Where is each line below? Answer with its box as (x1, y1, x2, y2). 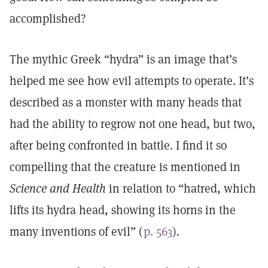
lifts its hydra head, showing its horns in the (10, 202, 236, 218)
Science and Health (10, 181, 106, 196)
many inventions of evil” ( (10, 224, 144, 239)
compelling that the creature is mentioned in (10, 159, 240, 175)
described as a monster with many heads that (10, 95, 242, 110)
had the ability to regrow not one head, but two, (10, 116, 255, 132)
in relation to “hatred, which (106, 181, 256, 196)
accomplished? (10, 11, 86, 26)
